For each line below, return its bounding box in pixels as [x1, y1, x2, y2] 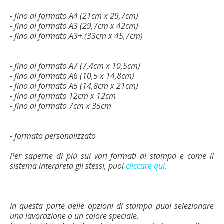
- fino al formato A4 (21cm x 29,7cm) [10, 10, 138, 21]
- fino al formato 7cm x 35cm [10, 100, 111, 111]
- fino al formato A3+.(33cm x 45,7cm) [10, 30, 143, 41]
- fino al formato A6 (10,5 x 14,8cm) [10, 70, 134, 81]
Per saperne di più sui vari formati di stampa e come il [10, 150, 214, 161]
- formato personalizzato [10, 130, 96, 141]
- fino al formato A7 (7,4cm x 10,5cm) [10, 60, 140, 71]
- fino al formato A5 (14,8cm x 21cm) [10, 80, 138, 91]
